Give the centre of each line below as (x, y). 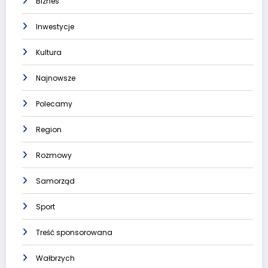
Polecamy (54, 103)
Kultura (49, 52)
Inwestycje (55, 26)
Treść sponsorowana (74, 232)
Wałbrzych (55, 258)
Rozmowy (54, 155)
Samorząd (55, 181)
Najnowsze (56, 78)
